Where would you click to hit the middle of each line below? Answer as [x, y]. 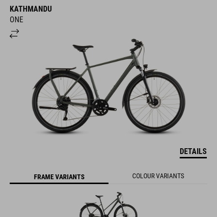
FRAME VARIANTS [59, 177]
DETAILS [193, 152]
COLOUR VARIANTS [158, 176]
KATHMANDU [31, 9]
